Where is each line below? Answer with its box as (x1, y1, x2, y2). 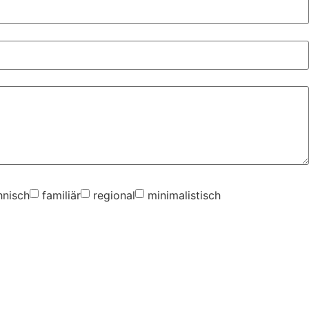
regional (93, 188, 135, 202)
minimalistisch (148, 188, 221, 202)
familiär (42, 188, 81, 202)
